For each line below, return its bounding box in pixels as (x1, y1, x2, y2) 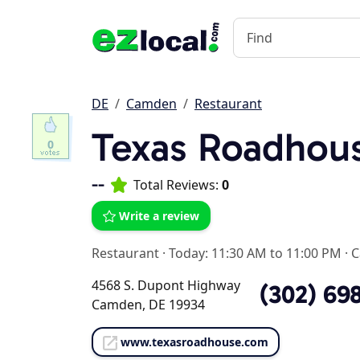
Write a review (119, 208, 199, 223)
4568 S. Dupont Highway (92, 276, 240, 294)
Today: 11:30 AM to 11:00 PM (169, 244, 342, 262)
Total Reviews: (133, 176, 222, 194)
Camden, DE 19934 (92, 296, 205, 313)
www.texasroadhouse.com (121, 334, 268, 350)
